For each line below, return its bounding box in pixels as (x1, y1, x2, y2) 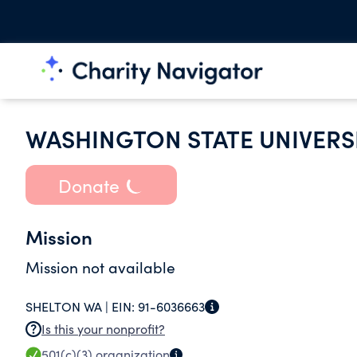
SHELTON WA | (25, 298, 112, 315)
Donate (57, 172, 120, 198)
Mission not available (25, 257, 175, 277)
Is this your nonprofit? (41, 320, 165, 337)
